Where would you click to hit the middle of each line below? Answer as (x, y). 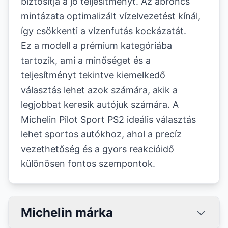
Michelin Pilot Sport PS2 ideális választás (108, 119)
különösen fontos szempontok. (88, 164)
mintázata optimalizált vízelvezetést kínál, (111, 16)
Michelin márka (67, 212)
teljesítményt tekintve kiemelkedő (93, 75)
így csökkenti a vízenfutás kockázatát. (104, 31)
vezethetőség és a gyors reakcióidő (97, 149)
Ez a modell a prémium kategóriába (96, 46)
